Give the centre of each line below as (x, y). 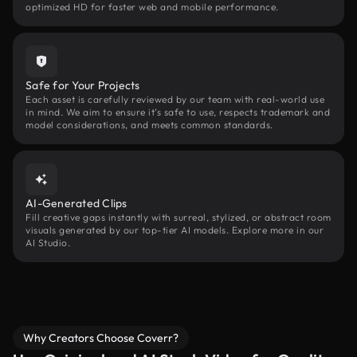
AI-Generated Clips (76, 203)
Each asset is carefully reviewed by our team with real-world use (175, 99)
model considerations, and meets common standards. (149, 125)
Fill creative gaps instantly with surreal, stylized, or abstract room (178, 217)
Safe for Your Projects (83, 85)
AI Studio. (48, 243)
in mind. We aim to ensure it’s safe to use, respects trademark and (178, 112)
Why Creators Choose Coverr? (101, 338)
